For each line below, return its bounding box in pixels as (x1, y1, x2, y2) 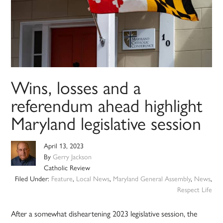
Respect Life (177, 186, 212, 195)
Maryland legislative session (11, 113, 202, 135)
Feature (51, 175, 73, 184)
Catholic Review (44, 164, 91, 173)
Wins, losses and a (11, 77, 141, 99)
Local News (76, 175, 110, 184)
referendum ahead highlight (11, 95, 203, 117)
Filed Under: (14, 175, 51, 184)
